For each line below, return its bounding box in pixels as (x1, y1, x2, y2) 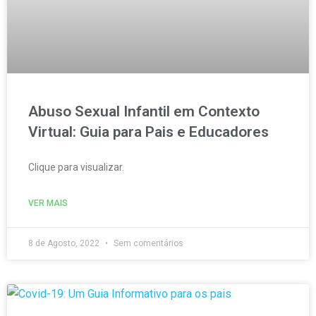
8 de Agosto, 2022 (28, 238, 102, 248)
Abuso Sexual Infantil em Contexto (28, 103, 260, 120)
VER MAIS (28, 198, 68, 208)
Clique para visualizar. (28, 162, 124, 173)
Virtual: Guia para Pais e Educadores (28, 123, 269, 140)
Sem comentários (111, 238, 183, 248)
